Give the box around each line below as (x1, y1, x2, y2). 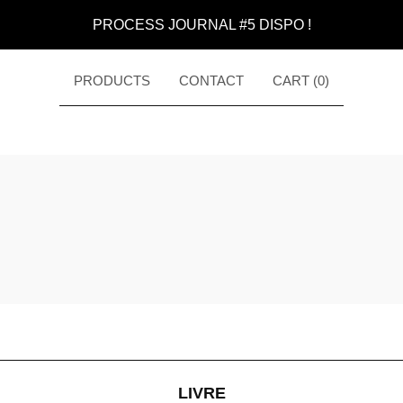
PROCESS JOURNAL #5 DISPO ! (92, 17, 311, 32)
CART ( (273, 73, 318, 88)
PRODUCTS (74, 73, 150, 88)
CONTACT (179, 73, 244, 88)
